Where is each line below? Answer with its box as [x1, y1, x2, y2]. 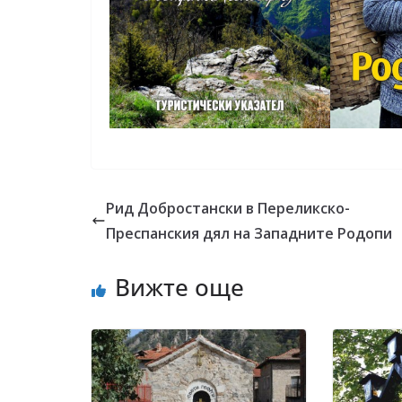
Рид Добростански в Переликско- [106, 197, 350, 218]
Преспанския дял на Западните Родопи [106, 223, 392, 243]
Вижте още [115, 270, 244, 303]
